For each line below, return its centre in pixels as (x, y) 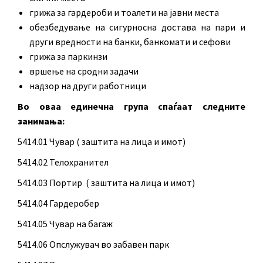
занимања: (41, 121)
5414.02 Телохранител (63, 162)
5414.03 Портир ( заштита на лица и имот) (106, 182)
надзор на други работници (88, 85)
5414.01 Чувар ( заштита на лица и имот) (102, 141)
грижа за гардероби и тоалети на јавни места (124, 12)
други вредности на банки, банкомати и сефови (130, 41)
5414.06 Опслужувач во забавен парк (93, 244)
